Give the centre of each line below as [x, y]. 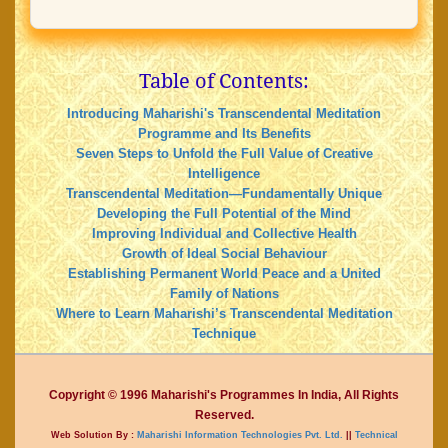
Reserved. [224, 414]
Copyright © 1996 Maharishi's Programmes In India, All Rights [224, 394]
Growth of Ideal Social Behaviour [224, 252]
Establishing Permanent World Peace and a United [224, 272]
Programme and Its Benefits [224, 132]
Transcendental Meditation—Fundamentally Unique [224, 192]
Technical [374, 434]
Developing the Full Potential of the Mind [224, 212]
